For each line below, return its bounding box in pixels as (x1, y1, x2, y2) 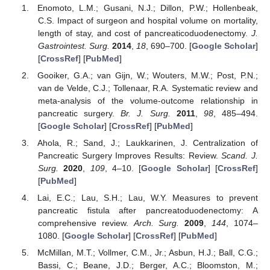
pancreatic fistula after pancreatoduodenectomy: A (37, 206, 258, 216)
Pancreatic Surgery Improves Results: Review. (37, 151, 222, 161)
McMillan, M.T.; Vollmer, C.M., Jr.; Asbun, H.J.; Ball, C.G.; (37, 248, 258, 258)
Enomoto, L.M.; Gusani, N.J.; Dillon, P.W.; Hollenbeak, (37, 2, 258, 13)
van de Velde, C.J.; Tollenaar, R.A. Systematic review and (37, 83, 258, 93)
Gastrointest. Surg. (37, 40, 110, 51)
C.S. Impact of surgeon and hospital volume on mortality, (37, 15, 258, 25)
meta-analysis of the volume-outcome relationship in (37, 96, 258, 106)
